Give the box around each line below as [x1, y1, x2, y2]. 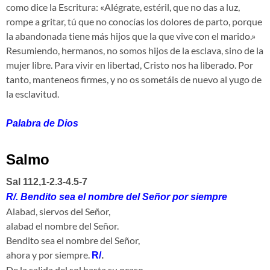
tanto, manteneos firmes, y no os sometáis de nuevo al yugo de [6, 74, 262, 86]
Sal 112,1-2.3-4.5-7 [6, 177, 87, 187]
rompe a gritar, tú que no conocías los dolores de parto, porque [6, 16, 262, 28]
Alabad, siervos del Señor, [6, 206, 110, 218]
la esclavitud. [6, 88, 59, 100]
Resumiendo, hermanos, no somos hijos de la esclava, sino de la [6, 45, 263, 57]
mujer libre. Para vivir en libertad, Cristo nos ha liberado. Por [6, 59, 253, 71]
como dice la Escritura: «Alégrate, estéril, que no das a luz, [6, 1, 240, 13]
